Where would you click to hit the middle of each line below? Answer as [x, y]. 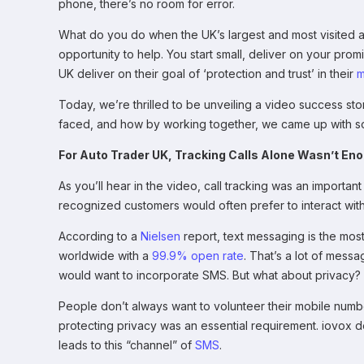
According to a [100, 236]
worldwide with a [105, 256]
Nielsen [160, 236]
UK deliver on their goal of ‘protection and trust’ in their [208, 74]
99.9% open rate [198, 256]
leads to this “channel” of [127, 345]
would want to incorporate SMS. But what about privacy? [210, 275]
